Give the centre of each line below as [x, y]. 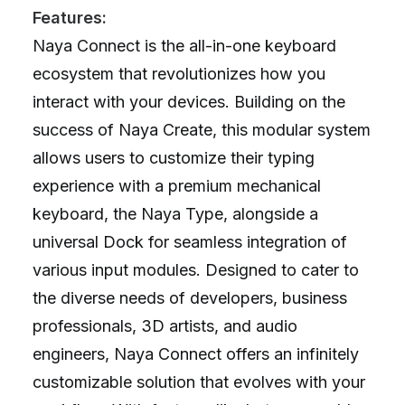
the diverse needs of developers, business [190, 298]
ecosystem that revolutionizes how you [179, 74]
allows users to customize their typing [174, 158]
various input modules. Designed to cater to [196, 270]
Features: [70, 18]
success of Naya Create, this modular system [202, 130]
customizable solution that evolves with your [199, 382]
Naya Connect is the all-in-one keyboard [184, 46]
